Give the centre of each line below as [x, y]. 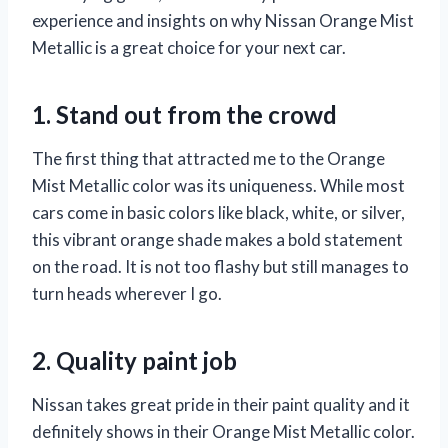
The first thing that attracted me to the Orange [208, 159]
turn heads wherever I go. [127, 294]
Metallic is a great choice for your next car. [189, 48]
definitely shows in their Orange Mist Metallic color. [223, 432]
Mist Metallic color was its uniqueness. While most [218, 186]
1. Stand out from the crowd [184, 115]
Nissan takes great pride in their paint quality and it [221, 405]
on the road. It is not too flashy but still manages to [220, 267]
